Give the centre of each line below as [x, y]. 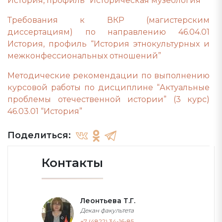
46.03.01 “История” [45, 111]
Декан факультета [107, 210]
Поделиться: [39, 135]
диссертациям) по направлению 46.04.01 [109, 32]
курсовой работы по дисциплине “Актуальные [109, 87]
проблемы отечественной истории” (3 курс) [109, 99]
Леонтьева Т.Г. [108, 201]
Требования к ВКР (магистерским [109, 20]
